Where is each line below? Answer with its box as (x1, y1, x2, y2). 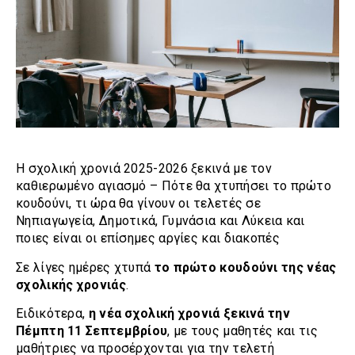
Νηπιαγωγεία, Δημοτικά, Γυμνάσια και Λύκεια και (16, 213, 305, 229)
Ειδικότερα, (16, 306, 86, 322)
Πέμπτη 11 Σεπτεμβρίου (16, 323, 168, 339)
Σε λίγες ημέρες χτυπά (16, 259, 155, 275)
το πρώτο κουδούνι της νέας (154, 259, 337, 275)
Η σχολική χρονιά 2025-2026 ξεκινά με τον (16, 161, 272, 177)
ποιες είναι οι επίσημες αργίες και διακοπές (16, 231, 280, 246)
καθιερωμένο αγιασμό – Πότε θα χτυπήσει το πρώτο (16, 178, 332, 194)
